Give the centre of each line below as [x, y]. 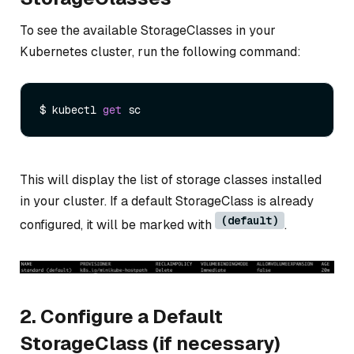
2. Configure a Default [121, 317]
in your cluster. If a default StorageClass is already [167, 201]
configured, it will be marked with [117, 225]
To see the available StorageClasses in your [148, 30]
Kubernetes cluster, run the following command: [160, 51]
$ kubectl [71, 110]
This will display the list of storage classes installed [171, 180]
